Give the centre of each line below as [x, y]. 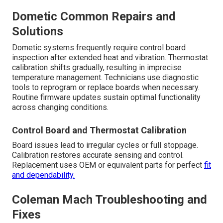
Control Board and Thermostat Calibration [99, 130]
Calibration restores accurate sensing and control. [98, 155]
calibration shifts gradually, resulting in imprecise [97, 67]
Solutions [38, 31]
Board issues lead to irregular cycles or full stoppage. [105, 145]
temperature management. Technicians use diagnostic [105, 77]
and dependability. [43, 175]
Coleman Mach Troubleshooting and [110, 199]
